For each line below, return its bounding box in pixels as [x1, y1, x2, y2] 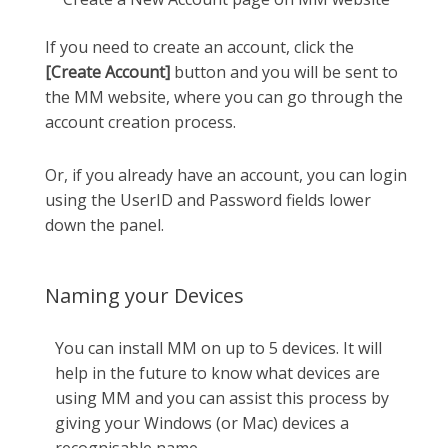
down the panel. [45, 213, 164, 236]
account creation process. [45, 110, 236, 133]
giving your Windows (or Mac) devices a [55, 411, 349, 434]
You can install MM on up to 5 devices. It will [55, 336, 382, 359]
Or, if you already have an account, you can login [45, 163, 407, 186]
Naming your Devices [45, 281, 244, 309]
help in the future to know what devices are [55, 361, 380, 384]
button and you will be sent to [170, 60, 398, 83]
